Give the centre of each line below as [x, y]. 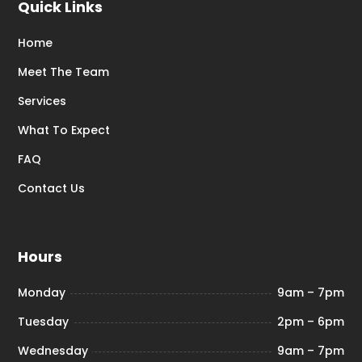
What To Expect [64, 130]
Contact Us [52, 188]
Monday [42, 292]
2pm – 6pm [310, 321]
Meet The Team [64, 72]
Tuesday [44, 321]
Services [42, 101]
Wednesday [53, 350]
